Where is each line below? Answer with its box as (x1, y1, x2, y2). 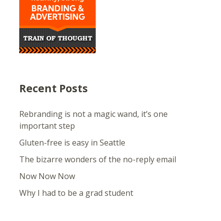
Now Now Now (19, 171, 75, 182)
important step (19, 120, 75, 131)
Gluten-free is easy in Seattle (19, 137, 125, 148)
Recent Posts (19, 81, 88, 95)
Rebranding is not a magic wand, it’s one (19, 109, 168, 119)
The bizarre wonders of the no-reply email (19, 154, 176, 165)
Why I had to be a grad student (19, 187, 133, 198)
